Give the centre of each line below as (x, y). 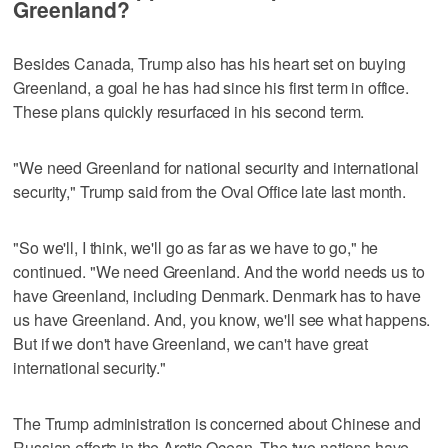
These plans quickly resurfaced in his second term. (189, 111)
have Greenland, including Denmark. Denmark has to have (217, 295)
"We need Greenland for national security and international (216, 167)
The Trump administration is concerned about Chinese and (217, 423)
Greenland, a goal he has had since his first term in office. (211, 87)
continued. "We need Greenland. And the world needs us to (219, 271)
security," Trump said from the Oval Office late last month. (210, 191)
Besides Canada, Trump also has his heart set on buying (209, 63)
